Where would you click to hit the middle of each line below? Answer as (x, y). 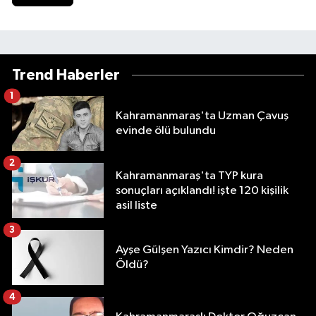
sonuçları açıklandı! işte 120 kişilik (202, 190)
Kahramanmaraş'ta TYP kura (189, 176)
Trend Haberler (66, 75)
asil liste (136, 205)
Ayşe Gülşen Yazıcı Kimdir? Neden (205, 250)
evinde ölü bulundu (166, 131)
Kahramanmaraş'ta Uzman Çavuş (202, 116)
